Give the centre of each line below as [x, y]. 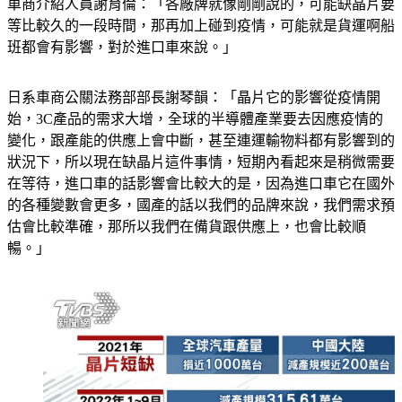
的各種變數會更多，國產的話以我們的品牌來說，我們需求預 [201, 227]
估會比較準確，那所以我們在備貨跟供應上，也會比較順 [187, 248]
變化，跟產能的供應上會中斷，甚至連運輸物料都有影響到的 [201, 162]
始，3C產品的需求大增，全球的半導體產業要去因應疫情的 [195, 140]
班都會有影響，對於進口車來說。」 [122, 69]
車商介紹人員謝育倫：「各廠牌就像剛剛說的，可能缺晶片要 [201, 26]
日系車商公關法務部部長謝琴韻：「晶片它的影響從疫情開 [194, 119]
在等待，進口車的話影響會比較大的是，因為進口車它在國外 [201, 205]
